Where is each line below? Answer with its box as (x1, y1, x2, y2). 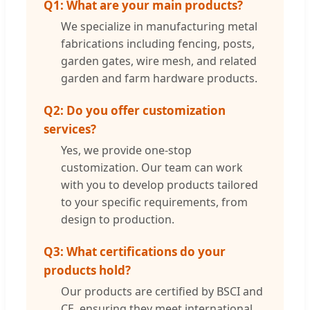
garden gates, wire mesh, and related (61, 53, 257, 69)
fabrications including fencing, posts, (61, 35, 255, 51)
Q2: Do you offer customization (44, 102, 226, 118)
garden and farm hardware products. (61, 70, 257, 86)
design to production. (61, 211, 174, 227)
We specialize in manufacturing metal (61, 18, 257, 34)
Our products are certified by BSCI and (61, 283, 263, 299)
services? (44, 120, 96, 137)
